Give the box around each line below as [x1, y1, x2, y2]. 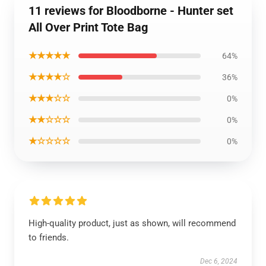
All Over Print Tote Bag [28, 20, 148, 34]
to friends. [28, 232, 69, 243]
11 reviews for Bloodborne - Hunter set [28, 4, 233, 18]
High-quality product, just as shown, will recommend [28, 218, 236, 229]
